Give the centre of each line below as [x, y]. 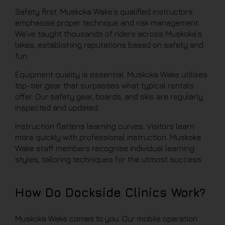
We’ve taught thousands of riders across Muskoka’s [108, 34]
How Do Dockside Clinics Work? [110, 192]
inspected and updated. [57, 107]
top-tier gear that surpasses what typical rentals [104, 85]
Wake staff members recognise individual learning [105, 148]
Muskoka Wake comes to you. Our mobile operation [106, 218]
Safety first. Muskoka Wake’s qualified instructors [104, 12]
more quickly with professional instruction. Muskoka [108, 137]
